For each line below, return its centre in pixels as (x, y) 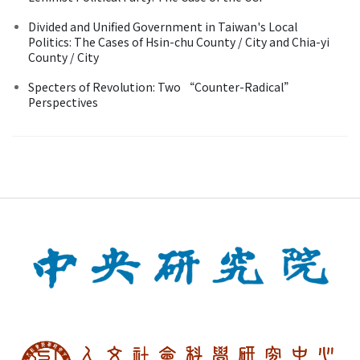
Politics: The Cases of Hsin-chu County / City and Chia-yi (179, 41)
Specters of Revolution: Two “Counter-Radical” (162, 86)
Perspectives (63, 102)
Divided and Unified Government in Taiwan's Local (163, 26)
